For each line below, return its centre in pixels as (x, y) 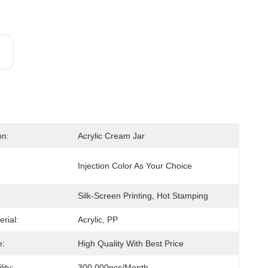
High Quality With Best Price (131, 243)
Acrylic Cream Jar (111, 136)
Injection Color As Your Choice (135, 166)
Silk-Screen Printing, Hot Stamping (143, 196)
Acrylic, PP (98, 220)
